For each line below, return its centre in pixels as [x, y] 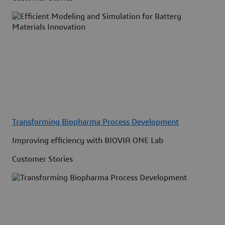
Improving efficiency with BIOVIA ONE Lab [88, 140]
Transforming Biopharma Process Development [95, 122]
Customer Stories [42, 159]
